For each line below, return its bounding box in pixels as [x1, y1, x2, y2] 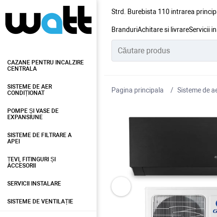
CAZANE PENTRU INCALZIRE [7, 59, 84, 66]
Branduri [111, 26, 138, 33]
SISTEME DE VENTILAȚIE [7, 198, 73, 205]
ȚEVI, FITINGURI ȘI [7, 156, 56, 163]
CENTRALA [7, 65, 37, 72]
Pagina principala [111, 86, 164, 94]
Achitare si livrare [138, 26, 189, 33]
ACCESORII [7, 162, 36, 169]
